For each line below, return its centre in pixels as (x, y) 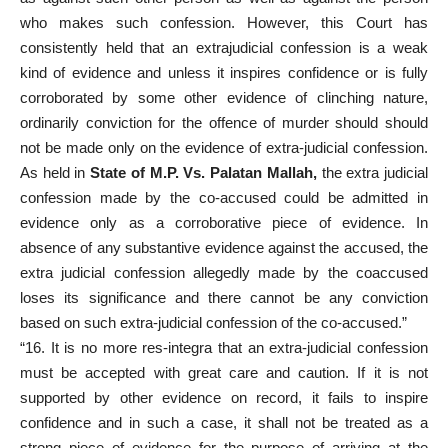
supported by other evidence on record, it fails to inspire (224, 398)
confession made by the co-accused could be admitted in (224, 198)
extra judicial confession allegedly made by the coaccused (224, 273)
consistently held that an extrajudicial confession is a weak (224, 48)
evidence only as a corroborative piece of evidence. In (224, 223)
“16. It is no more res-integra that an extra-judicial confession (224, 348)
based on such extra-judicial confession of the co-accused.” (213, 323)
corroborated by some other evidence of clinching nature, (224, 98)
